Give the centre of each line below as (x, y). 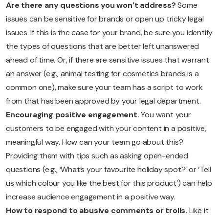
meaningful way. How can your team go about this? (95, 142)
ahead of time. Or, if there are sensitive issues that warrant (108, 60)
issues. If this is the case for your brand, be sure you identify (109, 32)
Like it (198, 210)
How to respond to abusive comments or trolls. (97, 210)
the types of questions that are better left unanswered (103, 46)
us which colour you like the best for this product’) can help (109, 183)
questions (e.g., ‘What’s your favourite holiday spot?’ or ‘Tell (109, 169)
